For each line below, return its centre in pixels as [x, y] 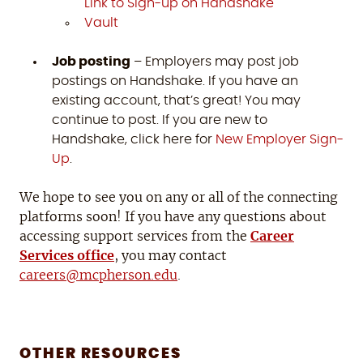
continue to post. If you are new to [160, 120]
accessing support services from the [135, 237]
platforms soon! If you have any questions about [173, 218]
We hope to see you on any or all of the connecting [179, 198]
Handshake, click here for [134, 140]
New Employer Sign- [280, 140]
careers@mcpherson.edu [98, 276]
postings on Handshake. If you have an [175, 81]
